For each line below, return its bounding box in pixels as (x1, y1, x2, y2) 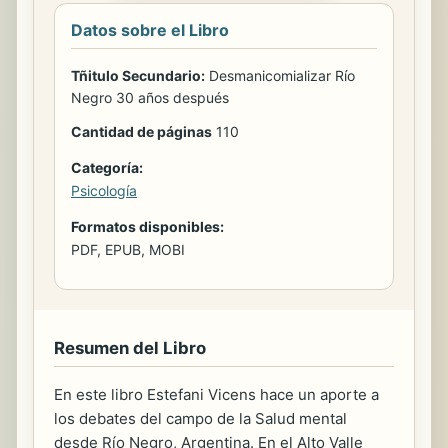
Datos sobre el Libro (71, 19, 229, 40)
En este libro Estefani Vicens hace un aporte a (54, 384, 379, 404)
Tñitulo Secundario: (71, 66, 205, 84)
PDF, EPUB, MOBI (71, 240, 185, 258)
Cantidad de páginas (71, 122, 212, 140)
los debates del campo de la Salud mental (54, 408, 347, 428)
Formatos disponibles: (71, 217, 224, 235)
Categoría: (71, 158, 143, 176)
